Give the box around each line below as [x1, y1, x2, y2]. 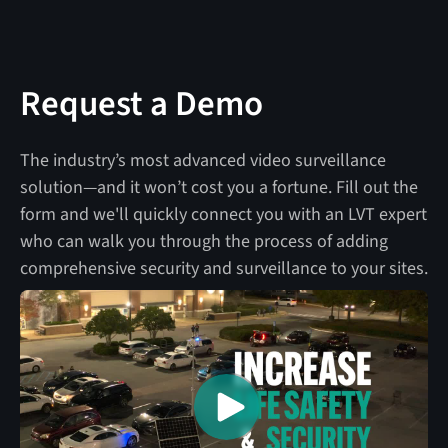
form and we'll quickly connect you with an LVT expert [19, 201, 427, 227]
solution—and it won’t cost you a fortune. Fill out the [19, 174, 418, 200]
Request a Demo [19, 78, 263, 129]
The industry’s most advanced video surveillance [19, 147, 386, 173]
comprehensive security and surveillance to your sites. [19, 255, 428, 281]
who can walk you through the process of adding [19, 228, 388, 254]
